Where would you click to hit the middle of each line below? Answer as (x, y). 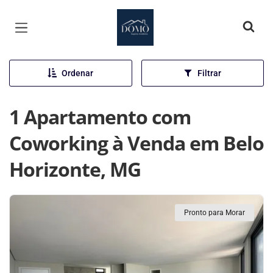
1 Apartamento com (100, 117)
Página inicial (153, 18)
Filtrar (210, 73)
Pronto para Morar (214, 213)
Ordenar (78, 73)
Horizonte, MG (75, 169)
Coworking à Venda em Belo (136, 143)
